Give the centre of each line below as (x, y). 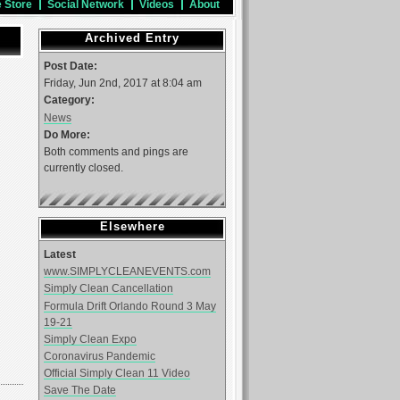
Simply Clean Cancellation (108, 288)
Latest (60, 254)
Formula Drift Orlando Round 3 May (130, 305)
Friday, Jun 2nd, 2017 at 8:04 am (123, 83)
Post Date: (71, 66)
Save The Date (80, 390)
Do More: (67, 134)
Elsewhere (132, 226)
